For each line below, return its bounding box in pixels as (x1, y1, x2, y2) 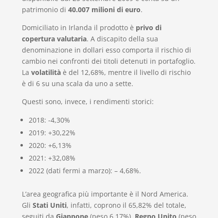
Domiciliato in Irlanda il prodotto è (21, 22, 136, 32)
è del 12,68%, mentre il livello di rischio (60, 67, 191, 77)
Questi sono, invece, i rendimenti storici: (21, 96, 154, 106)
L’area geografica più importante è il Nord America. (21, 189, 188, 199)
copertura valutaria (21, 34, 87, 43)
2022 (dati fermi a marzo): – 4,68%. (28, 165, 141, 175)
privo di (135, 22, 162, 32)
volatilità (31, 67, 61, 77)
